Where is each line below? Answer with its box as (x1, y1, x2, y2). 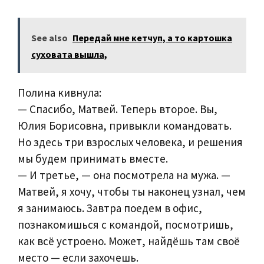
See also (31, 32, 68, 44)
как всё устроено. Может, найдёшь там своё (18, 234, 240, 249)
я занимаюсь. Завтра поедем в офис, (18, 201, 202, 216)
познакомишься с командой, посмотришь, (18, 217, 233, 232)
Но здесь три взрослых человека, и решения (18, 135, 243, 150)
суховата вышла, (31, 48, 107, 61)
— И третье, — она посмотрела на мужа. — (18, 168, 230, 183)
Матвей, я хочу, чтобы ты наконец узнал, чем (18, 184, 246, 199)
